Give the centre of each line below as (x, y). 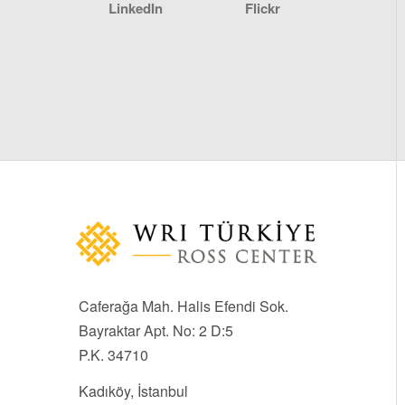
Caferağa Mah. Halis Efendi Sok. (185, 306)
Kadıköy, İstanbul (133, 391)
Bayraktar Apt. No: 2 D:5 (156, 330)
